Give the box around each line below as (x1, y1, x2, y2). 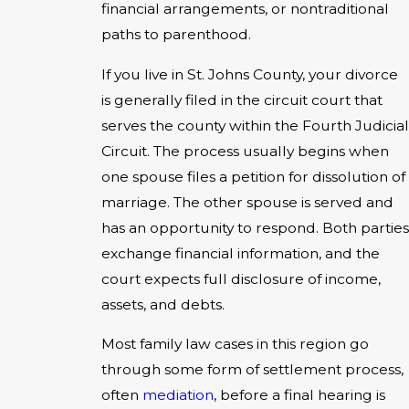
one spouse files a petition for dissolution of (101, 167, 405, 185)
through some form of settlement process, (101, 361, 404, 379)
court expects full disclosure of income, (101, 269, 381, 288)
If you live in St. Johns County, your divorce (101, 65, 398, 83)
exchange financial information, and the (101, 244, 380, 262)
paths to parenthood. (101, 26, 251, 43)
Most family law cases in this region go (101, 335, 369, 353)
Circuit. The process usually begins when (101, 142, 389, 160)
